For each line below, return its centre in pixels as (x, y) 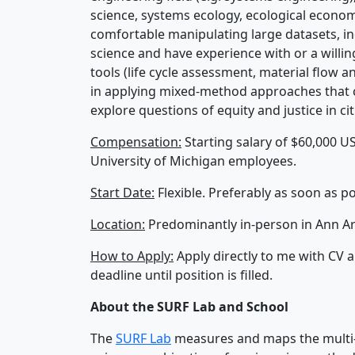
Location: (118, 225)
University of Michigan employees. (197, 161)
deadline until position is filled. (181, 275)
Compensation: (136, 142)
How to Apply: (132, 256)
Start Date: (122, 193)
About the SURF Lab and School (191, 307)
